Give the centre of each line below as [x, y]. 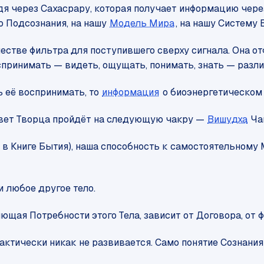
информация [131, 93]
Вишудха [228, 120]
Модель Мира [142, 24]
